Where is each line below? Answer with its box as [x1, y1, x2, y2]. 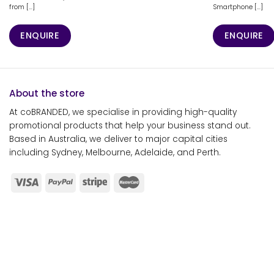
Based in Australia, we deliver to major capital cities [9, 133, 228, 145]
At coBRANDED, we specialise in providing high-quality [9, 106, 237, 118]
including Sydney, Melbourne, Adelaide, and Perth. [9, 146, 221, 158]
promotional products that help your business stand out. [9, 119, 251, 131]
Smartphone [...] [213, 2, 264, 12]
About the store [9, 87, 84, 100]
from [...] [9, 2, 35, 12]
